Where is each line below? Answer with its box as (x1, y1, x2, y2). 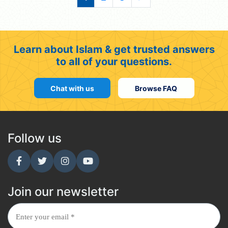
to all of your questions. (56, 55, 172, 68)
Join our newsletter (8, 184, 119, 199)
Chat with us (50, 83, 94, 93)
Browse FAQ (135, 83, 177, 93)
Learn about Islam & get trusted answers (13, 43, 215, 55)
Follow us (8, 130, 62, 146)
